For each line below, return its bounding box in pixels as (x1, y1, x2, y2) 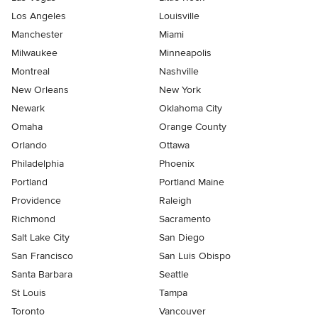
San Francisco (11, 250, 73, 262)
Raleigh (159, 194, 192, 207)
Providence (11, 194, 61, 207)
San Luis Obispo (159, 250, 231, 262)
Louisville (159, 10, 199, 22)
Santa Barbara (11, 268, 72, 280)
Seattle (159, 268, 189, 280)
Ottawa (159, 139, 190, 151)
